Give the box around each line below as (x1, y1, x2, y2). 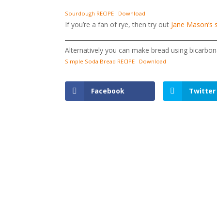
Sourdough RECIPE (65, 10, 114, 17)
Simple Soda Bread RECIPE (65, 58, 135, 65)
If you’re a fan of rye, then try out (65, 20, 171, 29)
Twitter (189, 86, 216, 95)
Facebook (91, 86, 125, 95)
